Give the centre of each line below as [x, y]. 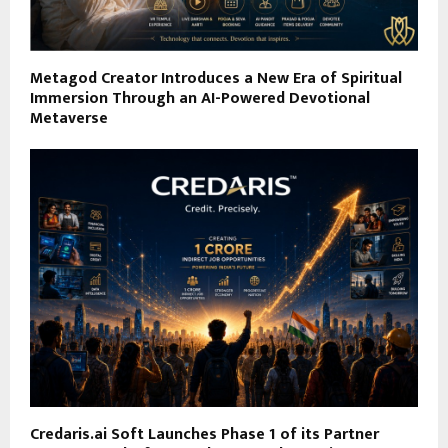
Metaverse [69, 118]
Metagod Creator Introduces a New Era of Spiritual [216, 78]
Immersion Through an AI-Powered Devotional [200, 98]
